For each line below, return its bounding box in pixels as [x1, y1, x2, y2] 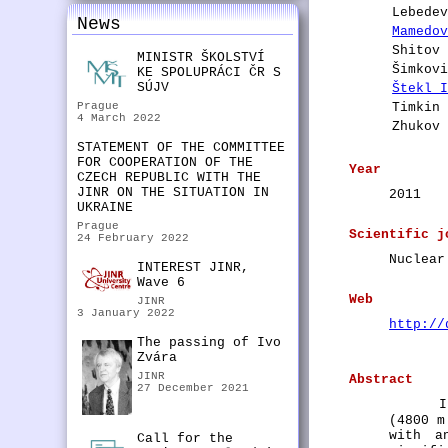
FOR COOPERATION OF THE [77, 155, 254, 170]
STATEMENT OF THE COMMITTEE [77, 140, 286, 155]
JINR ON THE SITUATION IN [77, 185, 270, 200]
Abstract [349, 372, 414, 387]
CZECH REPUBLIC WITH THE [77, 170, 262, 185]
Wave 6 [137, 275, 186, 290]
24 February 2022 [77, 232, 190, 244]
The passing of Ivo [137, 335, 282, 350]
